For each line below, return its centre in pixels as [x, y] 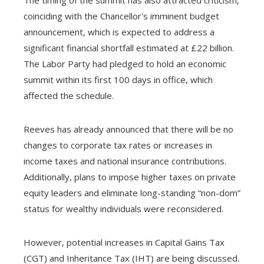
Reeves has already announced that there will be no [128, 129]
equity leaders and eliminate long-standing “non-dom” [132, 192]
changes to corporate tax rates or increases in [118, 145]
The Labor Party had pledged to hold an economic [125, 63]
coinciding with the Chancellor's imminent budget [121, 16]
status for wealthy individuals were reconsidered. [123, 208]
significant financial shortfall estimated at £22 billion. [129, 47]
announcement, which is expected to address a [119, 32]
